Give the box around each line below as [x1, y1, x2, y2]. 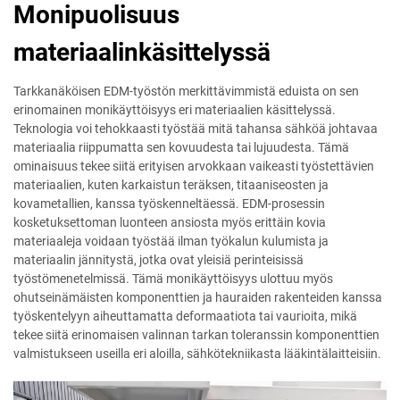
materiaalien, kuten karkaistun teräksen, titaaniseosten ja [13, 178, 329, 192]
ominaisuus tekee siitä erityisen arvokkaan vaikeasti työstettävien [13, 159, 374, 173]
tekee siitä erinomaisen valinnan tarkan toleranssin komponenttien [13, 328, 379, 342]
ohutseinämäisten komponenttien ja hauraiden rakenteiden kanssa [13, 290, 382, 304]
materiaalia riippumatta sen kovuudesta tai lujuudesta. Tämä [13, 140, 349, 154]
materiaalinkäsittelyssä [13, 37, 271, 67]
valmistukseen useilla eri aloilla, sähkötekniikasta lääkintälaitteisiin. [13, 346, 381, 361]
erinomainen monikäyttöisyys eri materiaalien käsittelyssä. [13, 103, 336, 117]
